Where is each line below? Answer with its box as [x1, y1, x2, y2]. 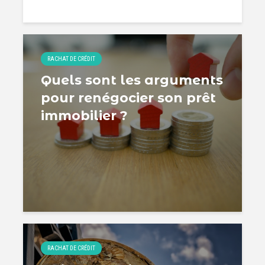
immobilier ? [41, 108, 128, 124]
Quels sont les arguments [41, 72, 223, 88]
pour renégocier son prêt [41, 90, 216, 106]
